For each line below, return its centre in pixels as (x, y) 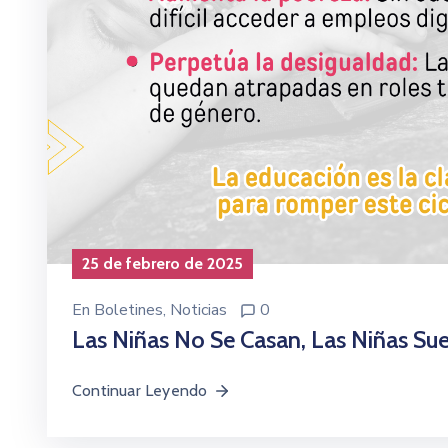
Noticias (198, 309)
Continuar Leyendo (140, 390)
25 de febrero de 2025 (162, 263)
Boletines (128, 309)
